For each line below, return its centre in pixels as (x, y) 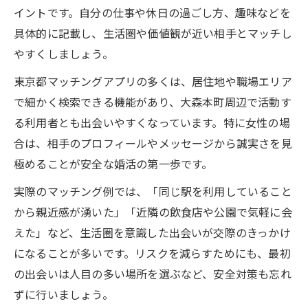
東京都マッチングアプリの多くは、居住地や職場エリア (153, 81)
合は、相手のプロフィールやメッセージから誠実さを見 (153, 143)
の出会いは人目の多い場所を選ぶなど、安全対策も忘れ (153, 273)
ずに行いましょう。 (64, 294)
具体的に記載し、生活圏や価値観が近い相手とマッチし (153, 33)
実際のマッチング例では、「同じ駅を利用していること (153, 191)
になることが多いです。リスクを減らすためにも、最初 (152, 253)
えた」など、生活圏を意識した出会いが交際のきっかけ (152, 232)
